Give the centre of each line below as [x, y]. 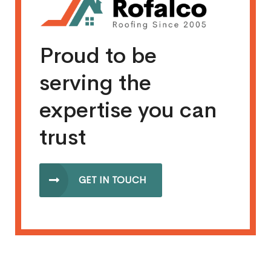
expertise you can [128, 110]
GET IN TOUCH [113, 180]
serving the [95, 83]
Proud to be [98, 56]
